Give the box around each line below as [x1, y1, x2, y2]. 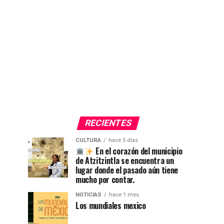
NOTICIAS [75, 191, 101, 198]
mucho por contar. [75, 173, 134, 186]
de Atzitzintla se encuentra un [75, 154, 174, 167]
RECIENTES [83, 118, 133, 128]
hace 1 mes [109, 191, 139, 198]
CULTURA [75, 137, 101, 144]
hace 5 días [108, 137, 138, 144]
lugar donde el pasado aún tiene [75, 164, 178, 176]
